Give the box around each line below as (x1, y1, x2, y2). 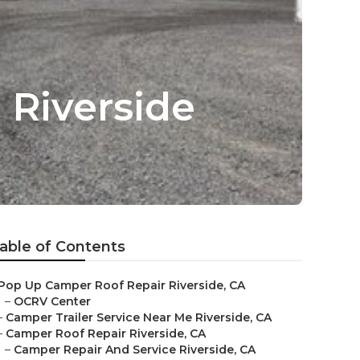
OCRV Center (14, 294, 91, 309)
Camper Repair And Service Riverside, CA (14, 342, 256, 357)
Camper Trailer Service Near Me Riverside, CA (6, 310, 272, 325)
